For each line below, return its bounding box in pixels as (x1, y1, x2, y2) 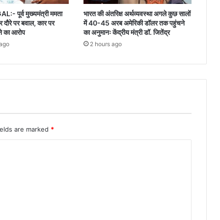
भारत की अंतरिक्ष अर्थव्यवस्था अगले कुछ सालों (83, 9, 191, 18)
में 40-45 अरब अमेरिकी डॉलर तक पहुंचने (83, 18, 185, 27)
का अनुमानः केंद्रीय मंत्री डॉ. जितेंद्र (83, 27, 170, 36)
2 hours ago (89, 40, 122, 48)
